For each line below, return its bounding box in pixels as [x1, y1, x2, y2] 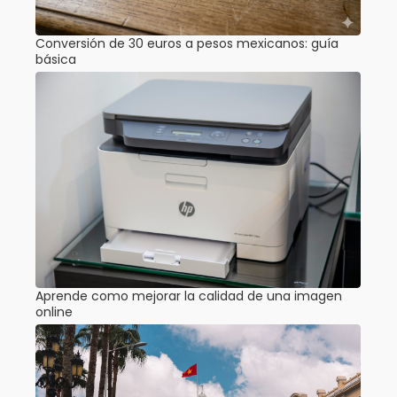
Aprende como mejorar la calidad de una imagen [35, 287, 342, 306]
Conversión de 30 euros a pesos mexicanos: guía [35, 34, 339, 52]
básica [35, 50, 76, 68]
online [35, 303, 73, 322]
